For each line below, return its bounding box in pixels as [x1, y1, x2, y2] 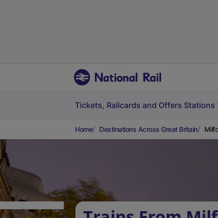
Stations [184, 100, 215, 110]
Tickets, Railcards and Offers [75, 100, 182, 110]
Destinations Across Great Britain [99, 125, 198, 133]
